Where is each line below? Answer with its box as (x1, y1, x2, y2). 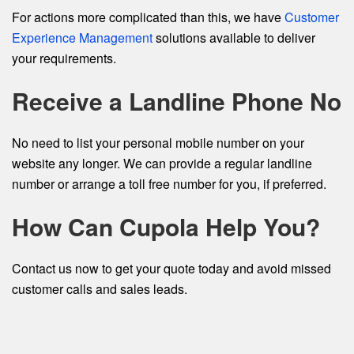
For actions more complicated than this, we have (12, 8, 284, 26)
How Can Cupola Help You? (12, 209, 320, 243)
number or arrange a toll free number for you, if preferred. (12, 175, 326, 193)
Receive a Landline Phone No (12, 84, 341, 118)
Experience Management (12, 28, 156, 47)
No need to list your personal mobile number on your (12, 134, 304, 152)
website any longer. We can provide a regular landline (12, 154, 312, 172)
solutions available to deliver (156, 28, 315, 47)
